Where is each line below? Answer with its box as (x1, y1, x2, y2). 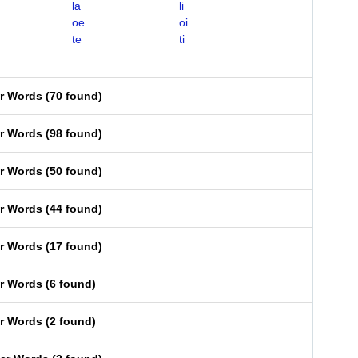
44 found (50, 202, 98, 215)
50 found (50, 165, 98, 177)
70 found (50, 89, 98, 102)
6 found (50, 277, 92, 290)
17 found (50, 240, 98, 253)
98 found (50, 127, 98, 140)
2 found (50, 315, 92, 328)
